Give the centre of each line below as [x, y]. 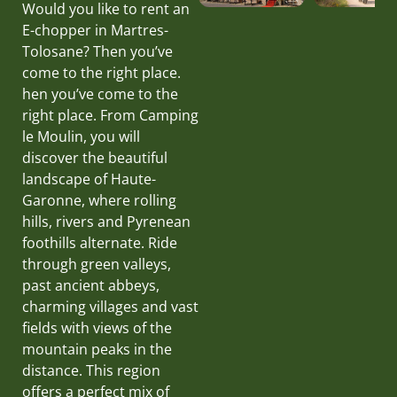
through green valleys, [97, 264]
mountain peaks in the [97, 349]
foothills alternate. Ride [100, 243]
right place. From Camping [110, 115]
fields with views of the [97, 328]
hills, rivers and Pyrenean [106, 222]
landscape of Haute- [89, 179]
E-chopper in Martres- [95, 30]
